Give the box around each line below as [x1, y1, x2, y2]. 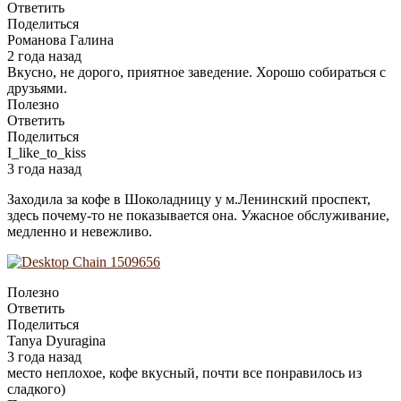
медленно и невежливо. [7, 224, 152, 240]
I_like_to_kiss [7, 145, 86, 161]
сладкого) [7, 381, 65, 397]
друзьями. [7, 81, 67, 97]
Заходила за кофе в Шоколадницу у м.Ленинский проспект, [7, 192, 371, 208]
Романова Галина [7, 32, 114, 48]
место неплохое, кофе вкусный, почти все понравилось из [7, 365, 362, 381]
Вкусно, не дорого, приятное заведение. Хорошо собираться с [7, 64, 386, 81]
